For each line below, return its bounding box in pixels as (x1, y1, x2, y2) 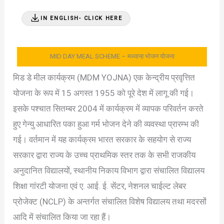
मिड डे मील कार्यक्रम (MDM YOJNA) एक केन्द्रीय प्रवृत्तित (13, 72, 195, 83)
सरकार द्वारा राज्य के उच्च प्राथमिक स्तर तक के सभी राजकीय (13, 150, 196, 160)
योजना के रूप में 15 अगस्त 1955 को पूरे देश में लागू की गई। (13, 88, 194, 98)
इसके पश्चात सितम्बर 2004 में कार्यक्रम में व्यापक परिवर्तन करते (13, 103, 204, 114)
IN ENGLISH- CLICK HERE (40, 15, 122, 21)
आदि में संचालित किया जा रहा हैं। (13, 212, 111, 222)
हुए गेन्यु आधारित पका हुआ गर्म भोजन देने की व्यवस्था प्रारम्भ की (13, 119, 199, 129)
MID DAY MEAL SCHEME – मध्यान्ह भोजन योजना (49, 52, 174, 60)
